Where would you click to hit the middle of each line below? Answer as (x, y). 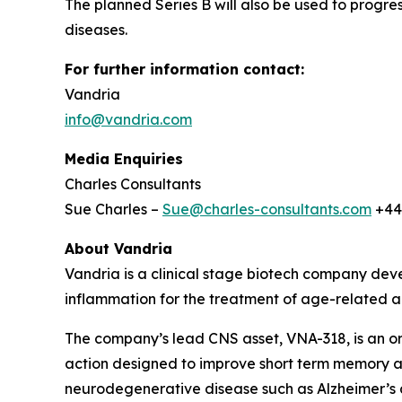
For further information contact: (184, 69)
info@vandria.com (128, 119)
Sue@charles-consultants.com (267, 209)
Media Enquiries (124, 159)
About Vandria (118, 249)
